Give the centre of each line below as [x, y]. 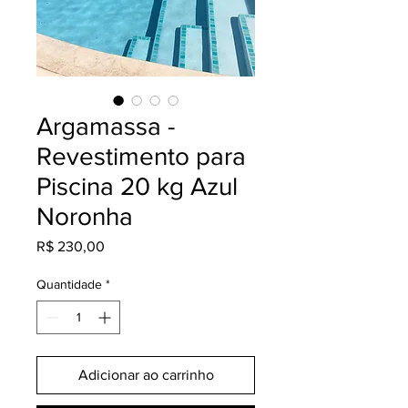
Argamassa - [106, 126]
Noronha [85, 216]
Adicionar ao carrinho [146, 374]
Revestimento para [141, 156]
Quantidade [69, 284]
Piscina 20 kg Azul [137, 186]
